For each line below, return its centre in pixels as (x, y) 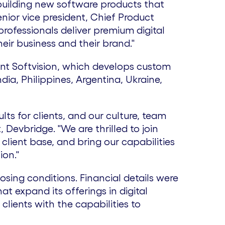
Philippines (46, 79)
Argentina (98, 79)
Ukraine (143, 79)
